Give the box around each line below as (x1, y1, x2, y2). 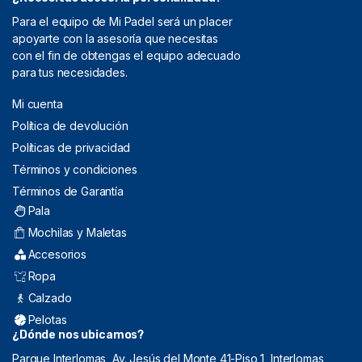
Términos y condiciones (12, 162, 137, 176)
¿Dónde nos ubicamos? (12, 328, 145, 342)
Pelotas (27, 313, 67, 326)
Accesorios (27, 247, 86, 261)
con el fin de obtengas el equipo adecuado (12, 48, 241, 62)
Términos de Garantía (12, 184, 124, 198)
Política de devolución (12, 119, 128, 133)
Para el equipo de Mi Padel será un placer (12, 15, 233, 28)
